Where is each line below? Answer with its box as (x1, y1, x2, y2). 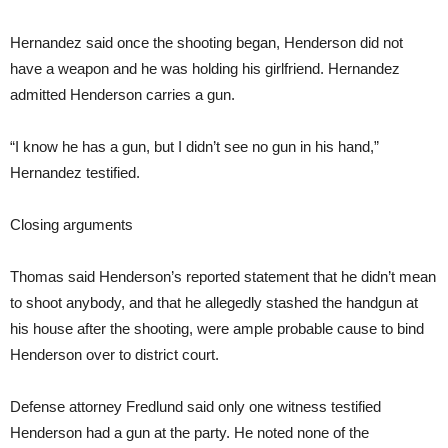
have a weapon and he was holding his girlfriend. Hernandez (10, 60, 400, 78)
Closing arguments (10, 216, 133, 234)
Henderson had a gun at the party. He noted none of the (10, 424, 369, 442)
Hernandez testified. (10, 164, 140, 182)
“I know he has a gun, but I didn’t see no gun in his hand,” (10, 138, 379, 156)
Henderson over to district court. (10, 346, 219, 364)
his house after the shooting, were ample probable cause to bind (10, 320, 424, 338)
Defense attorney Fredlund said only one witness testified (10, 398, 381, 416)
